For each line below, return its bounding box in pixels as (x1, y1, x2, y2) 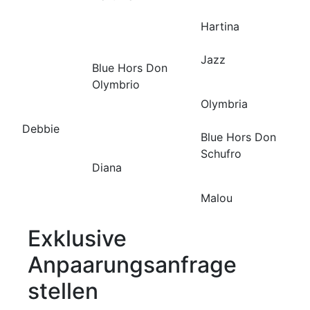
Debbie (22, 121, 60, 136)
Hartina (201, 19, 239, 33)
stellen (28, 277, 98, 304)
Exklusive (28, 224, 127, 252)
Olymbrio (92, 77, 140, 91)
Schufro (201, 146, 241, 161)
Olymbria (201, 96, 248, 111)
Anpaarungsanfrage (28, 250, 237, 278)
